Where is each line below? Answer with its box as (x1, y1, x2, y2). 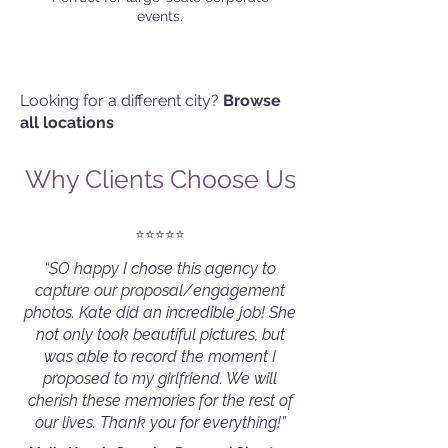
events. (137, 8, 183, 24)
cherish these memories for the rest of (27, 391, 293, 410)
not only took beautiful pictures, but (35, 325, 285, 344)
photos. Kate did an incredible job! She (24, 303, 296, 322)
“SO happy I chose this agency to (44, 259, 276, 278)
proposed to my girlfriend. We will (43, 369, 277, 388)
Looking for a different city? (20, 91, 223, 110)
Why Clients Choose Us (24, 164, 296, 194)
